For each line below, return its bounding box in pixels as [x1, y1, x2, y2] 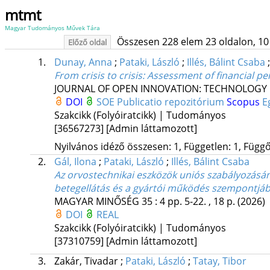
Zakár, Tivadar [54, 254, 121, 268]
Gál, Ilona [54, 155, 96, 169]
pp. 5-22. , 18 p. [167, 195, 237, 209]
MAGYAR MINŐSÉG [54, 195, 139, 209]
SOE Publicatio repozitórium [96, 95, 227, 109]
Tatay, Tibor [192, 254, 246, 268]
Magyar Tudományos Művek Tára [5, 24, 100, 32]
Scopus [226, 95, 262, 109]
